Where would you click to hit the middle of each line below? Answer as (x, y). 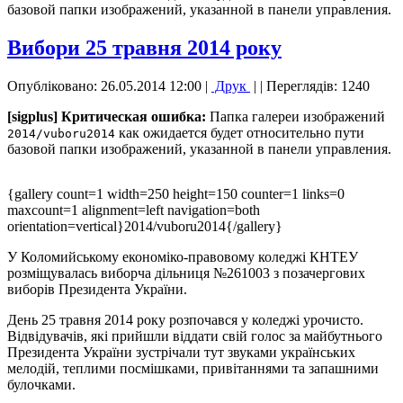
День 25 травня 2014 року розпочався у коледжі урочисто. (185, 319)
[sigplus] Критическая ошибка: (107, 116)
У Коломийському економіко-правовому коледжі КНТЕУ (183, 256)
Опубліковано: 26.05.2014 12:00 (104, 85)
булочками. (41, 384)
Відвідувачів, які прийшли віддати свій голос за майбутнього (195, 336)
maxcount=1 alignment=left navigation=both (134, 210)
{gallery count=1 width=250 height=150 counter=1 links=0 (176, 193)
